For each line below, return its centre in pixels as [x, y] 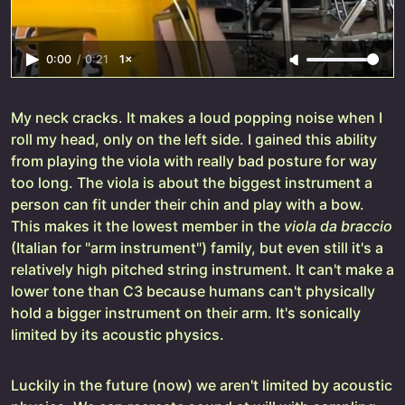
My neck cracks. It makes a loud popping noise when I [197, 118]
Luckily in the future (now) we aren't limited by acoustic [202, 386]
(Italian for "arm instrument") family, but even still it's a [197, 248]
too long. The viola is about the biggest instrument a [192, 183]
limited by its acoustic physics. [118, 335]
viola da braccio [338, 226]
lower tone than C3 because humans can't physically [193, 292]
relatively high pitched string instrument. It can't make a [202, 270]
